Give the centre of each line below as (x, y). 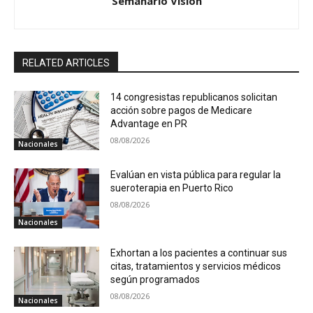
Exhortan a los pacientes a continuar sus (199, 253)
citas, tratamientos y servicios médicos (196, 267)
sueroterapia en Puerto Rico (172, 188)
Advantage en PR (149, 123)
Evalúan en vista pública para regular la (196, 175)
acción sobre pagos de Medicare (182, 110)
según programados (155, 280)
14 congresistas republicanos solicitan (194, 97)
